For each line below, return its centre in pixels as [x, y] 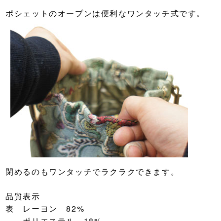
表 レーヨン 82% [45, 209]
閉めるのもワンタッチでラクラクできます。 [92, 172]
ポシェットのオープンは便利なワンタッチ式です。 [105, 13]
